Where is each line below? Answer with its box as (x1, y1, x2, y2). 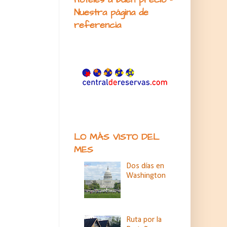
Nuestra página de (74, 6, 148, 19)
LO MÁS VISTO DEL (74, 131, 159, 143)
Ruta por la (126, 215, 162, 224)
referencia (74, 19, 121, 31)
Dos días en (126, 162, 165, 171)
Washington (126, 172, 166, 180)
